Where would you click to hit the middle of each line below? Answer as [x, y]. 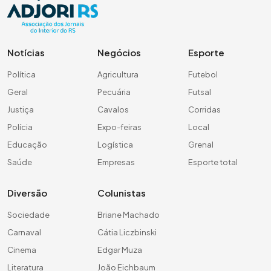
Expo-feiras [120, 127]
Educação [27, 144]
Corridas [204, 109]
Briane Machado [129, 214]
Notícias [26, 52]
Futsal [199, 92]
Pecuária [114, 92]
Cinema [22, 250]
